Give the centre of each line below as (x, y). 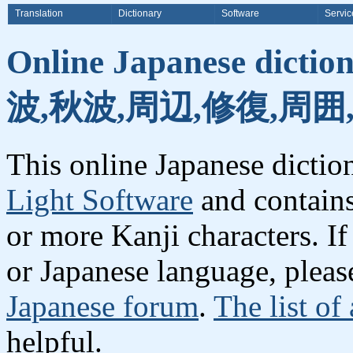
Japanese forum (102, 306)
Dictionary (140, 13)
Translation (39, 13)
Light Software (100, 199)
